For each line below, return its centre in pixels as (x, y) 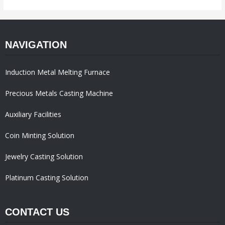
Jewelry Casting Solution (44, 157)
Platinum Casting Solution (47, 178)
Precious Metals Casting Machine (59, 93)
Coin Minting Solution (40, 136)
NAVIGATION (36, 45)
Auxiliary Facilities (33, 115)
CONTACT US (37, 212)
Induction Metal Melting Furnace (58, 72)
